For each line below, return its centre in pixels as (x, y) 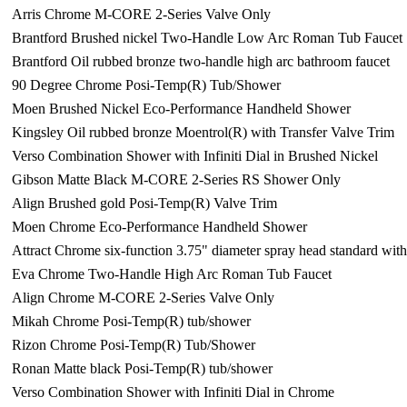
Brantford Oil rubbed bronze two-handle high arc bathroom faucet (201, 61)
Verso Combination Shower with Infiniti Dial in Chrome (173, 392)
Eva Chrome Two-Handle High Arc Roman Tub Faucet (172, 274)
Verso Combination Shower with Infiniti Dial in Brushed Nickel (195, 156)
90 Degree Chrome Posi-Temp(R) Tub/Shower (146, 85)
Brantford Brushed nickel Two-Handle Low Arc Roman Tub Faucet (207, 38)
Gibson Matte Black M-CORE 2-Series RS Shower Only (176, 179)
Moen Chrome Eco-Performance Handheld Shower (159, 227)
